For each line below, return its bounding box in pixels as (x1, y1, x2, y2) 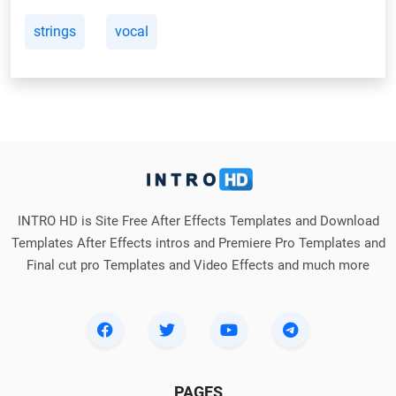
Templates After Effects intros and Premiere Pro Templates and (11, 235, 385, 252)
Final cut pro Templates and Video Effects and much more (27, 257, 369, 274)
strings (34, 23, 76, 41)
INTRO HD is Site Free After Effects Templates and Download (17, 213, 379, 230)
